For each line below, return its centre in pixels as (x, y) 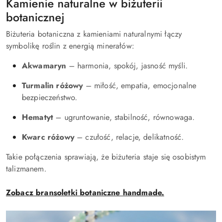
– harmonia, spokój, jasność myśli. (127, 66)
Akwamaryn (44, 66)
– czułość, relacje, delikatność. (129, 137)
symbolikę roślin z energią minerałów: (70, 46)
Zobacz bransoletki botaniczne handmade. (85, 193)
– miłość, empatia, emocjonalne (140, 85)
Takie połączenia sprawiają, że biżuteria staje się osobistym (106, 157)
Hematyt (38, 117)
